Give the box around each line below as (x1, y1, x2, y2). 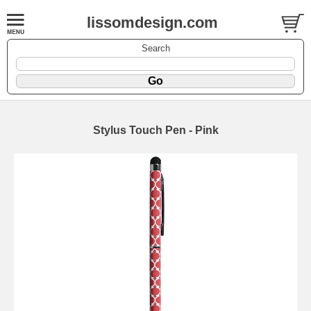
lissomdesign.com (87, 14, 218, 31)
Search (141, 42, 170, 53)
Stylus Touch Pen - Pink (92, 124, 219, 136)
